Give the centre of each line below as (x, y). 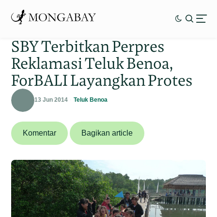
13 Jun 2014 (51, 100)
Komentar (40, 133)
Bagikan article (107, 133)
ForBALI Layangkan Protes (102, 80)
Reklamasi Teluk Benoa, (92, 63)
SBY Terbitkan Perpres (88, 46)
